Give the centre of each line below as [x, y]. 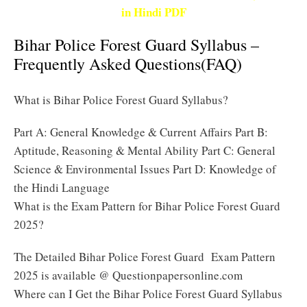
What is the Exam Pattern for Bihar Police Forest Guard [147, 206]
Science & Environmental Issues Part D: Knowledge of [145, 169]
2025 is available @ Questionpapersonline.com [128, 275]
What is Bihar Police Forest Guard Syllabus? [121, 100]
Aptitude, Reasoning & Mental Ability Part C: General [145, 150]
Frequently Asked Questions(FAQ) [128, 63]
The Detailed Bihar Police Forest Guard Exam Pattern [145, 257]
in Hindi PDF [153, 12]
